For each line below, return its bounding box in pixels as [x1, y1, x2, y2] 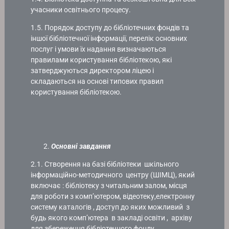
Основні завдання [51, 142, 111, 150]
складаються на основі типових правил [31, 77, 164, 86]
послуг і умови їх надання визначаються [31, 45, 167, 54]
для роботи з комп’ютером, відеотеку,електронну [31, 192, 195, 201]
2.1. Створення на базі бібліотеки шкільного [31, 160, 179, 169]
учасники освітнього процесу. [31, 6, 131, 14]
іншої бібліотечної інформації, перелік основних [31, 34, 188, 43]
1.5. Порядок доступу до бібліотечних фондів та [31, 24, 190, 32]
